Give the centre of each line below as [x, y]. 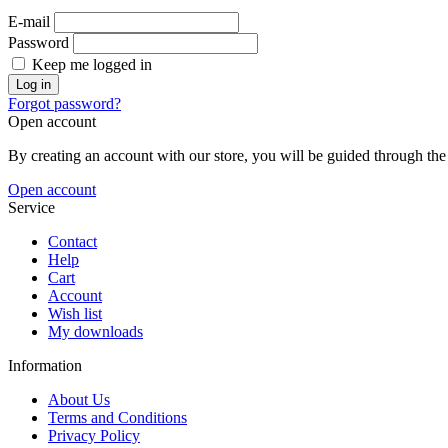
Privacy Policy [94, 435]
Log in [33, 84]
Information [45, 365]
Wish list [75, 313]
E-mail [29, 21]
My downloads [95, 331]
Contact [72, 241]
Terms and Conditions [117, 417]
